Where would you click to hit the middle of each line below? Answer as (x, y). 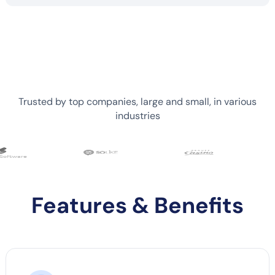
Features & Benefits (137, 206)
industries (137, 115)
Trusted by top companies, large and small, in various (137, 101)
